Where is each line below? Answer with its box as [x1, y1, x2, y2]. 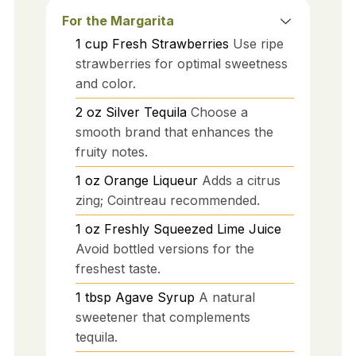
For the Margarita [61, 12, 174, 29]
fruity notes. [75, 143, 148, 160]
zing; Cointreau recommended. [75, 192, 260, 208]
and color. [75, 75, 136, 91]
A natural [198, 288, 255, 305]
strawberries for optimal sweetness [75, 55, 288, 72]
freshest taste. [75, 260, 161, 277]
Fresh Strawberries [111, 35, 229, 52]
